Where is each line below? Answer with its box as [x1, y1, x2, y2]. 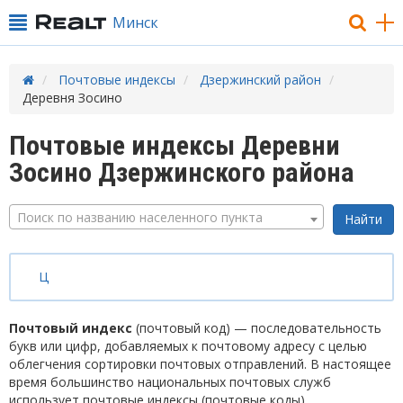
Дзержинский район [200, 71, 321, 88]
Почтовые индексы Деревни [9, 130, 340, 161]
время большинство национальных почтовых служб [9, 373, 331, 390]
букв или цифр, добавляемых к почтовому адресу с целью [9, 337, 367, 354]
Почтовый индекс [9, 319, 132, 336]
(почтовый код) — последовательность [132, 319, 381, 336]
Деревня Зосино [22, 89, 122, 106]
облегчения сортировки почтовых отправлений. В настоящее [9, 355, 391, 372]
